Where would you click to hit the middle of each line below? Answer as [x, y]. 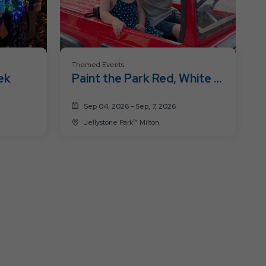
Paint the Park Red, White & [147, 78]
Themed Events [98, 64]
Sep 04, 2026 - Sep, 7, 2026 [129, 106]
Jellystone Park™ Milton [149, 122]
